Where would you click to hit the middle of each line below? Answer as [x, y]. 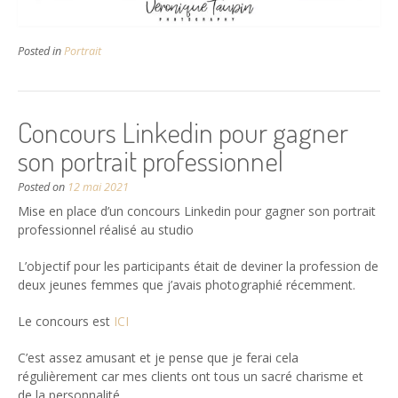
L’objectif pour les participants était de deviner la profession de [198, 266]
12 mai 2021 [98, 187]
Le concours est [66, 321]
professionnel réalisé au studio [107, 229]
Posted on [43, 187]
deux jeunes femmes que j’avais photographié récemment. [187, 284]
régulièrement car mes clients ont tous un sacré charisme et [191, 376]
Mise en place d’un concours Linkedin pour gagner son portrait [197, 211]
